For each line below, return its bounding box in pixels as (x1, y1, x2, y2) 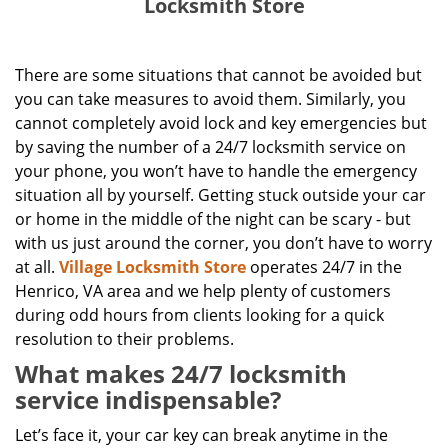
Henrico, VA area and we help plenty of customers (15, 280, 391, 302)
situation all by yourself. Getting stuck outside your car (15, 184, 426, 206)
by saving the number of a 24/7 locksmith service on (15, 136, 406, 158)
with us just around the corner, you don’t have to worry (15, 232, 432, 254)
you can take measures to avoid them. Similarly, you (15, 88, 406, 110)
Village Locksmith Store (59, 256, 246, 278)
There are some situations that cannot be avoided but (15, 64, 422, 86)
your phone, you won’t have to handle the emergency (15, 160, 417, 182)
